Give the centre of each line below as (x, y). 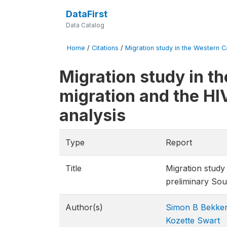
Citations (105, 48)
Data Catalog (85, 25)
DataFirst (86, 14)
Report (179, 142)
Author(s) (84, 207)
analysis (92, 115)
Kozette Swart (193, 220)
